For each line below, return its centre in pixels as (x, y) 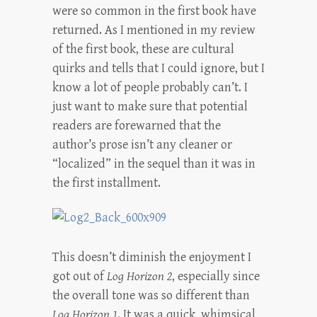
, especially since (216, 277)
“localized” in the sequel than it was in (154, 164)
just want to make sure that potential (150, 107)
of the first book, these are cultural (143, 50)
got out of (80, 277)
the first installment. (106, 183)
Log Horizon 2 (139, 277)
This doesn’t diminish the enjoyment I (152, 258)
